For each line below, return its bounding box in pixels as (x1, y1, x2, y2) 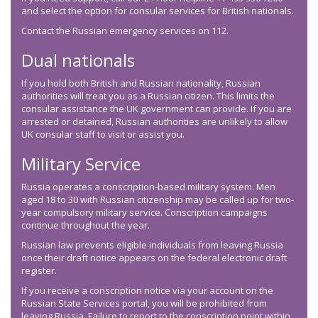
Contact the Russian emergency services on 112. (21, 24, 229, 38)
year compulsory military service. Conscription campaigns (21, 206, 268, 219)
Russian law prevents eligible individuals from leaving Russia (21, 238, 283, 252)
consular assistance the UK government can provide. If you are (21, 102, 292, 116)
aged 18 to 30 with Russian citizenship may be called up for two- (21, 193, 294, 207)
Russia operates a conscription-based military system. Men (21, 180, 275, 194)
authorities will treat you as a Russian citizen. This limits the (21, 89, 275, 103)
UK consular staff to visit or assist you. (21, 128, 187, 141)
